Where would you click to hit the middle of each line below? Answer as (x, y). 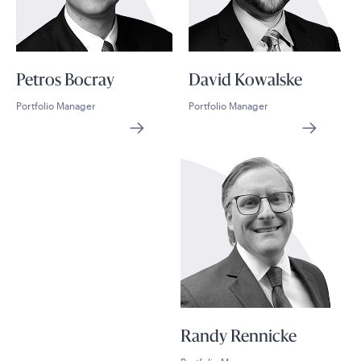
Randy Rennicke (239, 338)
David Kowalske (245, 81)
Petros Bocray (65, 81)
